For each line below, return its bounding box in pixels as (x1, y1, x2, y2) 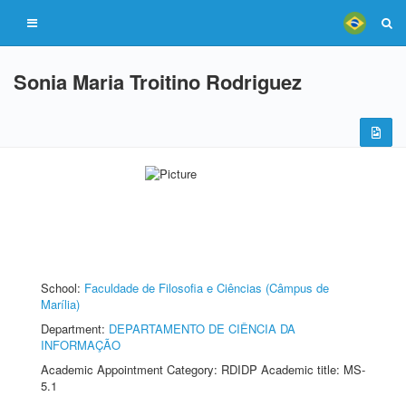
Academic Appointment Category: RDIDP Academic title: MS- (41, 361, 365, 378)
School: (41, 279, 84, 296)
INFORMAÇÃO (41, 336, 121, 353)
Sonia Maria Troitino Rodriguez (14, 67, 302, 96)
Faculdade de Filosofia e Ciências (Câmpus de (84, 279, 329, 296)
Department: (41, 320, 109, 337)
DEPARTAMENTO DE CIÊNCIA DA (109, 320, 295, 337)
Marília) (41, 295, 80, 313)
